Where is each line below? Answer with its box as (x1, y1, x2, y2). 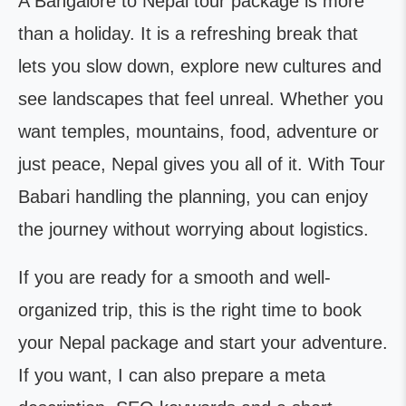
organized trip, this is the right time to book (18, 300, 362, 320)
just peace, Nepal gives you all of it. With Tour (18, 154, 385, 174)
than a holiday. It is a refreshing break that (18, 24, 358, 43)
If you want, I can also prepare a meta (18, 365, 325, 385)
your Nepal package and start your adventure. (18, 333, 388, 353)
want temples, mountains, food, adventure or (18, 121, 379, 141)
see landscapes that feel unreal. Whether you (18, 89, 383, 109)
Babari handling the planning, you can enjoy (18, 187, 368, 207)
